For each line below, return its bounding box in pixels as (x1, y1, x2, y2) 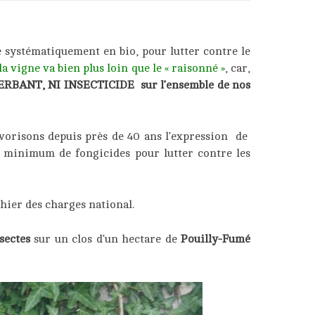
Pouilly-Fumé (181, 232, 250, 245)
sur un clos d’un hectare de (30, 232, 181, 245)
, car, (224, 61, 251, 75)
